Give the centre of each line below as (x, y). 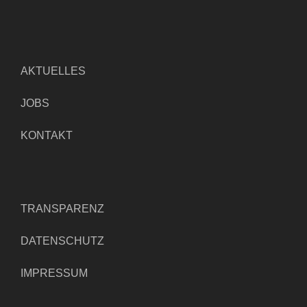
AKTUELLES (53, 71)
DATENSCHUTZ (62, 241)
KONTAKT (47, 135)
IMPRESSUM (54, 273)
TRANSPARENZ (62, 208)
